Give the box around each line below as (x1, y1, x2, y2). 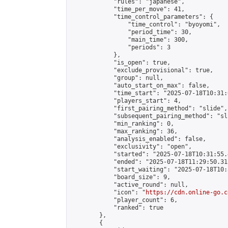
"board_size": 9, (71, 174, 170, 181)
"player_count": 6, (71, 196, 178, 204)
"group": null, (71, 74, 163, 81)
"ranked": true (71, 204, 163, 211)
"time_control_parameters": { (71, 13, 213, 20)
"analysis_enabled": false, (71, 135, 206, 142)
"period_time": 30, (71, 28, 192, 36)
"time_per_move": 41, (71, 6, 185, 13)
